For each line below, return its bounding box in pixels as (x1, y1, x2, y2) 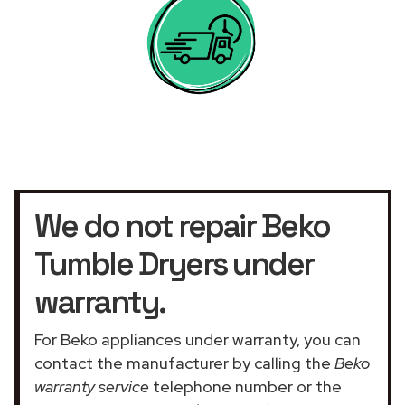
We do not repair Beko (34, 205, 330, 246)
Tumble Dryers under (34, 243, 314, 284)
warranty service (34, 375, 149, 397)
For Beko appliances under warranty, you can (34, 328, 361, 350)
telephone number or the (149, 375, 342, 397)
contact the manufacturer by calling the (34, 352, 334, 373)
